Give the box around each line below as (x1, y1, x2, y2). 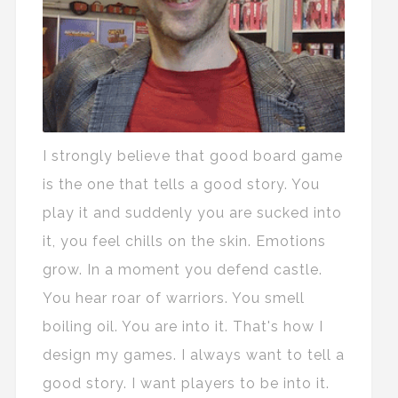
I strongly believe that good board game (42, 147, 343, 165)
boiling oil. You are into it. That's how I (42, 318, 323, 336)
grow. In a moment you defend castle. (42, 261, 322, 279)
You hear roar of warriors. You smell (42, 290, 305, 307)
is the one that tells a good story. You (42, 176, 320, 194)
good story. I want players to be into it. (42, 375, 330, 393)
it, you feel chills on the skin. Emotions (42, 233, 326, 251)
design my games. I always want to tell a (42, 346, 345, 364)
